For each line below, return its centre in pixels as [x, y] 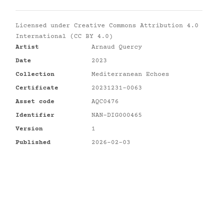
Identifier [35, 116]
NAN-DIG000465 [117, 116]
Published [33, 143]
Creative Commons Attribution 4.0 [136, 26]
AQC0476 [105, 102]
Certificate [37, 88]
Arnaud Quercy [117, 47]
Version [29, 129]
